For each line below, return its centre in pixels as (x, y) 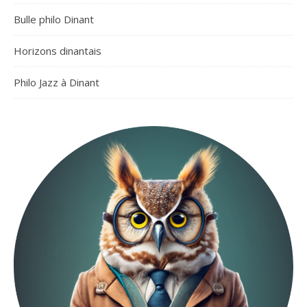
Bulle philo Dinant (54, 19)
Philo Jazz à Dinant (57, 82)
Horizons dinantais (58, 50)
